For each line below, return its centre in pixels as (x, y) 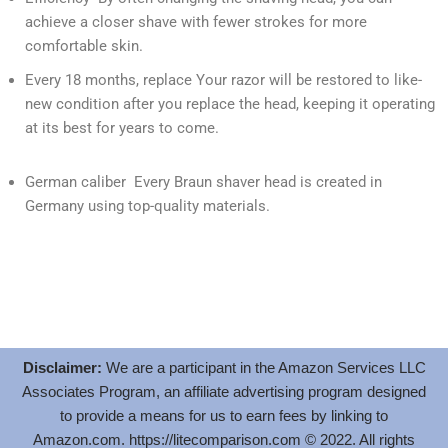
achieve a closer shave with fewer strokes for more (196, 22)
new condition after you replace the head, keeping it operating (230, 104)
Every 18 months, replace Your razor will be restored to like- (223, 80)
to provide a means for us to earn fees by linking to (224, 416)
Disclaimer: (62, 368)
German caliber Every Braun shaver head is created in (203, 182)
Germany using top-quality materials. (147, 206)
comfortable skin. (84, 46)
